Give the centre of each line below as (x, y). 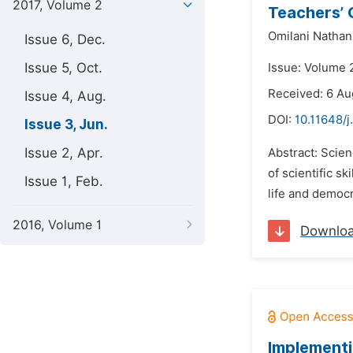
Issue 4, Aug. (65, 96)
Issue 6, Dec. (65, 39)
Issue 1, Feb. (64, 181)
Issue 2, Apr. (64, 153)
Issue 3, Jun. (66, 124)
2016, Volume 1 (57, 225)
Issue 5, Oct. (63, 68)
